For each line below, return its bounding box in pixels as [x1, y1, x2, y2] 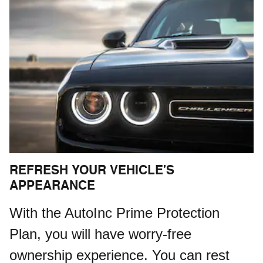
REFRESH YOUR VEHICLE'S [9, 162, 174, 178]
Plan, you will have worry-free [9, 226, 191, 242]
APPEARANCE [9, 177, 95, 194]
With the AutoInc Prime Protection [9, 205, 220, 221]
